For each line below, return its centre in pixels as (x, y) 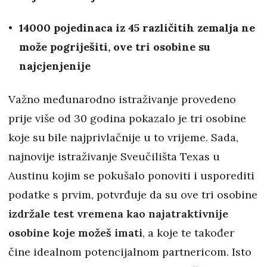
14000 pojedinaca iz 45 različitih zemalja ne (137, 28)
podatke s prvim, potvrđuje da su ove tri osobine (133, 195)
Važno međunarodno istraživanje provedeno (122, 100)
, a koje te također (188, 233)
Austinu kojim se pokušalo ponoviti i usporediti (131, 176)
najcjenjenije (55, 66)
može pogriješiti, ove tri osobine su (115, 47)
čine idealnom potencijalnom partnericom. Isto (130, 252)
